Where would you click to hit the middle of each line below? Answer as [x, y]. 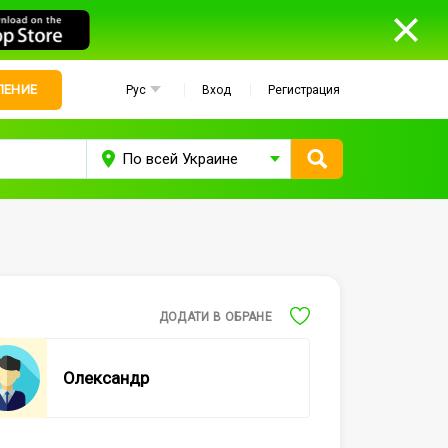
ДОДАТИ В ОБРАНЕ [215, 317]
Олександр [106, 378]
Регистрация [304, 89]
